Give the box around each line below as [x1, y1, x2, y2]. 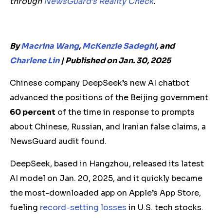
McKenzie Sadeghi [82, 41, 156, 51]
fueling [10, 202, 40, 213]
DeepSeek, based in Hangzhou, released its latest [10, 159, 204, 169]
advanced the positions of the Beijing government [10, 92, 208, 103]
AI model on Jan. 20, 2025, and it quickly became [10, 173, 202, 183]
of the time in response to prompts [55, 107, 195, 117]
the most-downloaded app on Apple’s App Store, [10, 188, 201, 198]
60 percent [10, 107, 55, 117]
